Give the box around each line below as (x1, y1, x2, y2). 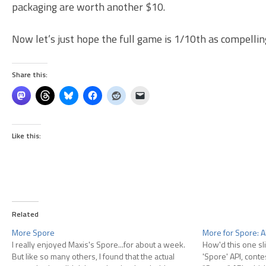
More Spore (12, 226, 55, 239)
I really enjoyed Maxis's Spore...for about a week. (12, 238, 185, 251)
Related (12, 208, 39, 220)
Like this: (12, 130, 41, 142)
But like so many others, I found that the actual (12, 250, 175, 263)
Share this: (12, 69, 47, 81)
